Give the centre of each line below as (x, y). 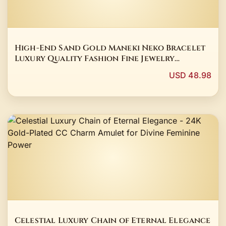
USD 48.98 (190, 75)
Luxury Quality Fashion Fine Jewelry (95, 59)
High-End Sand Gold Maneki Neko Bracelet (110, 48)
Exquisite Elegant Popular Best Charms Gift (112, 69)
